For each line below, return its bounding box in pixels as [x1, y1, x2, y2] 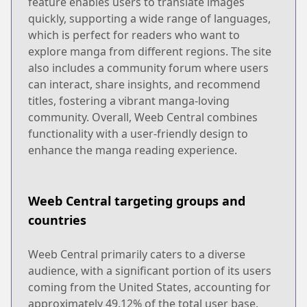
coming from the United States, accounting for [28, 279, 271, 295]
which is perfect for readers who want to [28, 27, 240, 42]
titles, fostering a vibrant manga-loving [28, 93, 230, 108]
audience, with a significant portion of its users [28, 262, 271, 278]
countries [28, 211, 86, 228]
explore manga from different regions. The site [28, 43, 271, 59]
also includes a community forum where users [28, 60, 269, 75]
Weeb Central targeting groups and [28, 192, 245, 209]
